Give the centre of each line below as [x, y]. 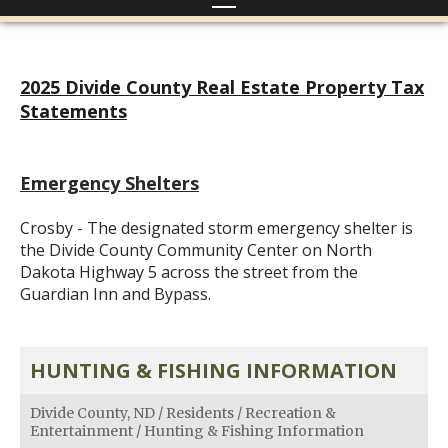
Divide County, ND [92, 413]
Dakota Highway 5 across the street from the [189, 272]
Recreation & [290, 413]
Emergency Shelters [109, 183]
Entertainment [81, 431]
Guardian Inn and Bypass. [115, 294]
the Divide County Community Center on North [196, 250]
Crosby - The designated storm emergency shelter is [216, 228]
